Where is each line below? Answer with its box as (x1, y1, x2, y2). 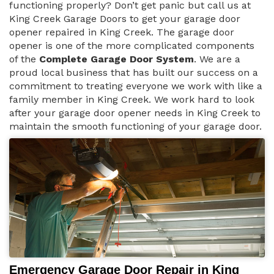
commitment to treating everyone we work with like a (9, 80, 262, 92)
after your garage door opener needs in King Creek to (9, 107, 261, 119)
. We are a (194, 53, 240, 65)
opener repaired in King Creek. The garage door (9, 26, 234, 39)
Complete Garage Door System (39, 53, 194, 65)
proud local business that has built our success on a (9, 67, 258, 79)
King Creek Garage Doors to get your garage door (9, 13, 240, 25)
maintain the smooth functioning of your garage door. (9, 120, 262, 133)
